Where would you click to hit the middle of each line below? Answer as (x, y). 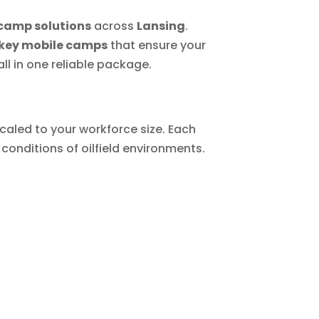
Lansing (161, 26)
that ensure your (157, 46)
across (114, 26)
